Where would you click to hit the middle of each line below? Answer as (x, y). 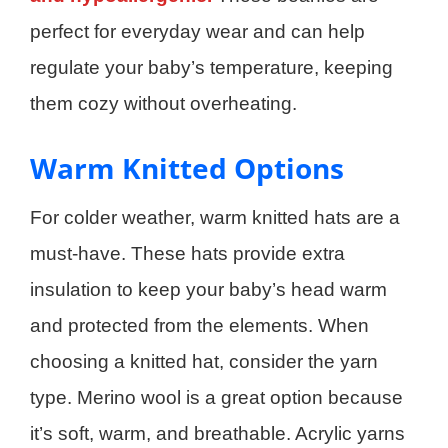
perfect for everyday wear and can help (197, 32)
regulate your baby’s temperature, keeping (211, 68)
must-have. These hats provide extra (187, 254)
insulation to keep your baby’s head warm (208, 290)
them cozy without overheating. (163, 104)
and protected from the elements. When (199, 326)
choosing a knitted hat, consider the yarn (204, 362)
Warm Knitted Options (187, 168)
